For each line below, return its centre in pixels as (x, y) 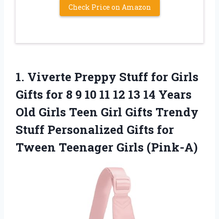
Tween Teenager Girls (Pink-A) (107, 147)
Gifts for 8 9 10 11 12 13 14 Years (104, 94)
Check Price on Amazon (109, 7)
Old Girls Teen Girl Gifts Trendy (107, 112)
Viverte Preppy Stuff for (98, 77)
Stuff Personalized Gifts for (95, 129)
